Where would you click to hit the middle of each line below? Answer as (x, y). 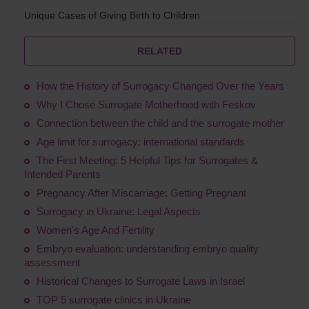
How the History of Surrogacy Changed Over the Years (160, 86)
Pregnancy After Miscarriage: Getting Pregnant (141, 192)
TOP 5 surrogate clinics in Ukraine (114, 299)
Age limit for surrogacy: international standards (141, 141)
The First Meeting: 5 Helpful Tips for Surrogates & (147, 160)
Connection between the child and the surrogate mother (160, 123)
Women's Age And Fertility (96, 230)
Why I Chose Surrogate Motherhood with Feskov (146, 104)
